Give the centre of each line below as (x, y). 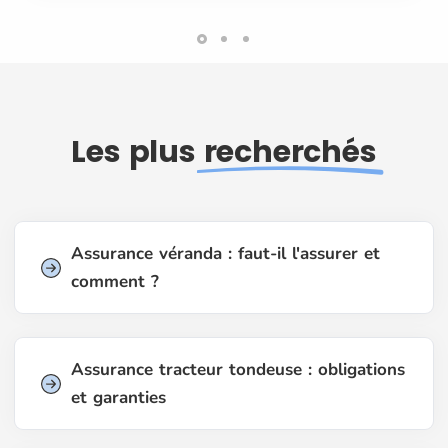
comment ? (115, 281)
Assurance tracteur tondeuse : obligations (238, 369)
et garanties (118, 397)
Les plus (137, 151)
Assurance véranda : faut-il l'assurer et (225, 253)
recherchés (290, 151)
